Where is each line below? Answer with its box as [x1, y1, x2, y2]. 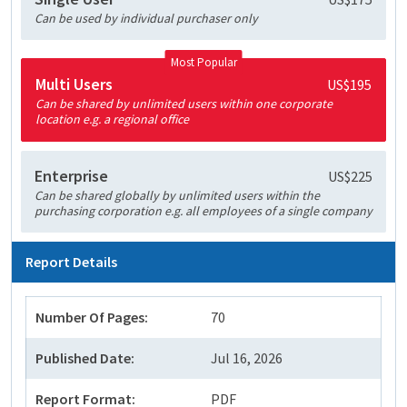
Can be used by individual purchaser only [35, 10, 258, 27]
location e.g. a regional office [35, 111, 189, 128]
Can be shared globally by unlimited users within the [35, 187, 320, 204]
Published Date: [35, 349, 134, 368]
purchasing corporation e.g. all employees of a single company [35, 203, 372, 220]
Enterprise [35, 165, 108, 187]
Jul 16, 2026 [211, 349, 283, 368]
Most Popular [170, 55, 237, 71]
